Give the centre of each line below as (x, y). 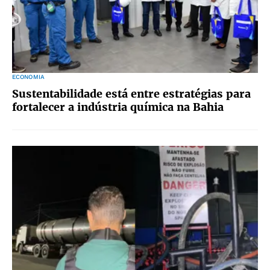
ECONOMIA (28, 77)
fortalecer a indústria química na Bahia (118, 107)
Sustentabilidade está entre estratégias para (131, 94)
